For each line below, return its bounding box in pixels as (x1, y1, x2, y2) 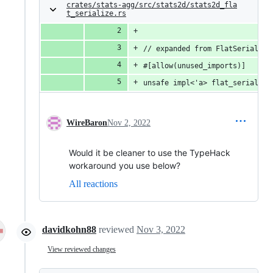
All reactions (69, 179, 118, 189)
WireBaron (66, 118, 107, 127)
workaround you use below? (69, 160, 180, 171)
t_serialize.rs (66, 9, 126, 18)
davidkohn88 (42, 224, 96, 235)
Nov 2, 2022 (107, 118, 151, 127)
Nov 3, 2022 (136, 224, 185, 235)
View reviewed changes (48, 244, 116, 253)
